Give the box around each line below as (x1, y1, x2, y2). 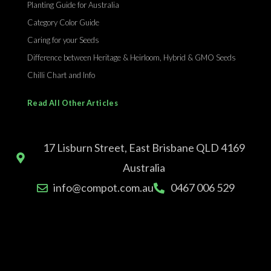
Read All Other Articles (27, 98, 119, 108)
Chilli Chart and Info (27, 70, 95, 80)
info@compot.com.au (53, 181, 154, 195)
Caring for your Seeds (27, 35, 99, 45)
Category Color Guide (27, 18, 99, 28)
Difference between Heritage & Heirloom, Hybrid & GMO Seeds (27, 53, 236, 63)
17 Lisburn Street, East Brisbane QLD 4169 (42, 141, 245, 155)
